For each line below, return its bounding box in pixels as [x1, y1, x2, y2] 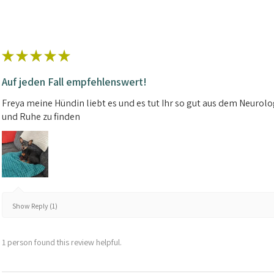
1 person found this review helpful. [2, 236, 122, 248]
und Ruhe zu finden [2, 110, 80, 124]
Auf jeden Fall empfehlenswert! [2, 75, 147, 89]
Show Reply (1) [12, 201, 57, 210]
